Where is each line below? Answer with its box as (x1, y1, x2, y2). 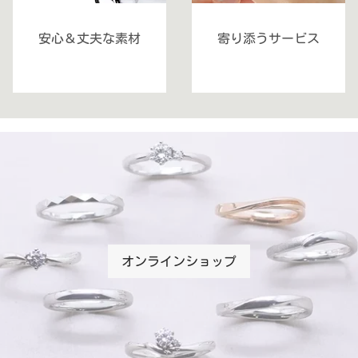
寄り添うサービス (217, 32, 320, 46)
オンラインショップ (121, 254, 237, 268)
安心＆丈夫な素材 (38, 32, 141, 46)
